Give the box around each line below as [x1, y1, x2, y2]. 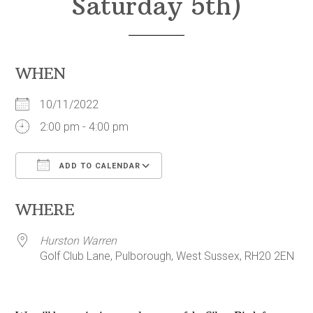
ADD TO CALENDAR [57, 161, 141, 171]
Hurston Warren [40, 234, 117, 248]
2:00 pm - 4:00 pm [40, 120, 129, 134]
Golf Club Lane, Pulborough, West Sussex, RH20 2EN [40, 249, 295, 263]
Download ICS [40, 187, 110, 201]
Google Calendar [175, 187, 259, 201]
